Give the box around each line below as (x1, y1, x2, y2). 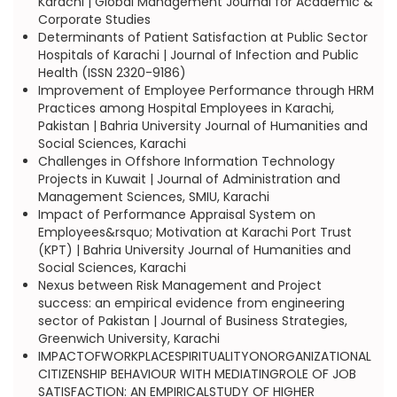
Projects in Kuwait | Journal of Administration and (37, 170, 340, 188)
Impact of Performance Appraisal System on (37, 206, 315, 223)
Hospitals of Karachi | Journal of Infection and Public (37, 46, 359, 64)
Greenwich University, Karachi (37, 330, 220, 347)
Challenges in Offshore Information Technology (37, 152, 335, 170)
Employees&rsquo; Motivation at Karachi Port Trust (37, 223, 352, 241)
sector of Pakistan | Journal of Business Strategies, (37, 312, 347, 330)
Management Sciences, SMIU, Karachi (37, 188, 269, 206)
